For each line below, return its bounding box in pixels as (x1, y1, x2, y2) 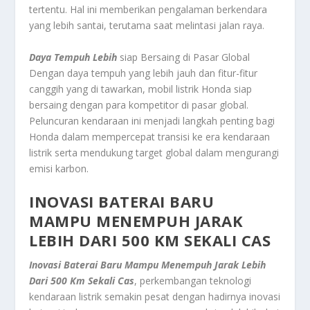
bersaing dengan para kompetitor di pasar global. (29, 98, 249, 111)
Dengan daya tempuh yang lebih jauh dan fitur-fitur (29, 66, 258, 80)
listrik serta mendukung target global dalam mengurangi (29, 145, 280, 159)
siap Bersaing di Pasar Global (120, 50, 250, 64)
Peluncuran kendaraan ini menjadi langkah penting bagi (29, 113, 275, 127)
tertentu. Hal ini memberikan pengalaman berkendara (29, 3, 268, 17)
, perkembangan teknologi (134, 274, 252, 288)
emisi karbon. (29, 161, 89, 175)
